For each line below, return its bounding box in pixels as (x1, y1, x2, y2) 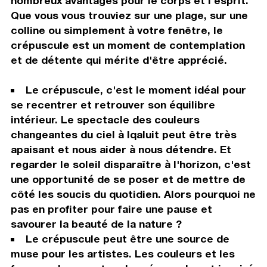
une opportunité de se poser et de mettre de (10, 172, 246, 185)
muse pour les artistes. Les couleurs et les (10, 247, 235, 260)
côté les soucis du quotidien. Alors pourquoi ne (10, 187, 256, 200)
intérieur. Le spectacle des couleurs (10, 113, 200, 126)
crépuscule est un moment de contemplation (10, 38, 245, 51)
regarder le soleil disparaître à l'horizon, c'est (10, 157, 251, 170)
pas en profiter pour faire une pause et (10, 202, 212, 215)
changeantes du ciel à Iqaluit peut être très (10, 128, 237, 141)
